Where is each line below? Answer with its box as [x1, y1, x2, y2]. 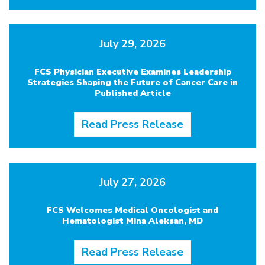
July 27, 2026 [99, 174, 166, 189]
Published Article [94, 86, 171, 99]
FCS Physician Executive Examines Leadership [34, 65, 231, 77]
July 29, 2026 [99, 36, 166, 51]
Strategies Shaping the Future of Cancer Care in [27, 76, 238, 88]
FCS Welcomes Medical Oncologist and [47, 203, 218, 216]
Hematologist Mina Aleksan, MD [62, 214, 203, 227]
